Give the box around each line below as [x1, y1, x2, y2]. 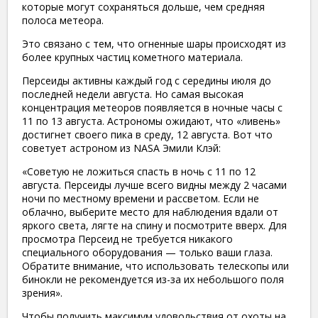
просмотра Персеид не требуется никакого [22, 231, 233, 246]
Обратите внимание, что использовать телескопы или [22, 258, 289, 273]
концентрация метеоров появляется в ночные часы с [22, 100, 283, 114]
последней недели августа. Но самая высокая [22, 87, 243, 101]
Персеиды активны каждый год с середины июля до [22, 73, 271, 87]
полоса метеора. [22, 13, 104, 27]
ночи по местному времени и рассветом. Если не [22, 191, 259, 205]
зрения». [22, 285, 62, 300]
